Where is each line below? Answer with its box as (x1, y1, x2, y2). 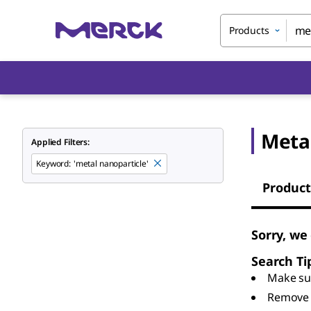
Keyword (36, 158, 69, 169)
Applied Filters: (31, 136, 90, 148)
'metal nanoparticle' (73, 158, 149, 169)
